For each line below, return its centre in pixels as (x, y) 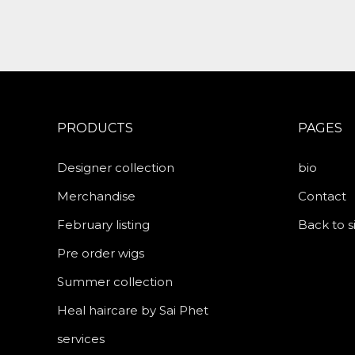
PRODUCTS (95, 128)
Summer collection (115, 282)
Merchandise (96, 196)
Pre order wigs (101, 253)
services (81, 339)
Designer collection (116, 168)
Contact (322, 196)
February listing (103, 225)
